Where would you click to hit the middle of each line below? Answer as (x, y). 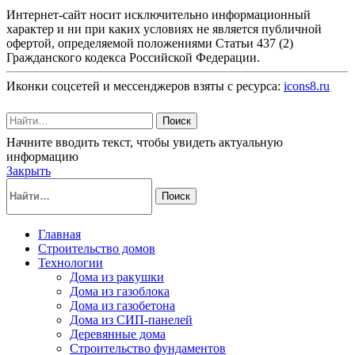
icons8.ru (307, 86)
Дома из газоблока (120, 291)
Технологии (71, 262)
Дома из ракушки (117, 277)
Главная (59, 234)
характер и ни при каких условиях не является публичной (164, 29)
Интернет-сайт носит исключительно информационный (158, 14)
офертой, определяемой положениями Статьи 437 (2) (150, 43)
